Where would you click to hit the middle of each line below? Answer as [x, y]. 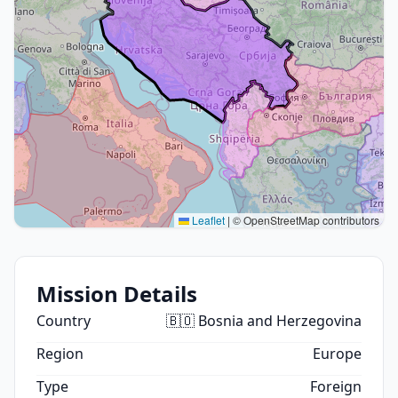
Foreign [336, 386]
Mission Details [117, 294]
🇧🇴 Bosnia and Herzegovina [264, 321]
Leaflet [207, 220]
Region [60, 354]
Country [64, 321]
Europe [337, 354]
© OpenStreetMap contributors [305, 220]
